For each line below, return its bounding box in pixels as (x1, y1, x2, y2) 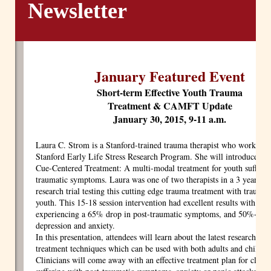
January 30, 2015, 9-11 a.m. (113, 112, 226, 126)
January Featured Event (94, 65, 245, 87)
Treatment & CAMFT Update (107, 99, 232, 113)
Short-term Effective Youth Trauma (97, 85, 243, 100)
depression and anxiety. (36, 220, 115, 232)
